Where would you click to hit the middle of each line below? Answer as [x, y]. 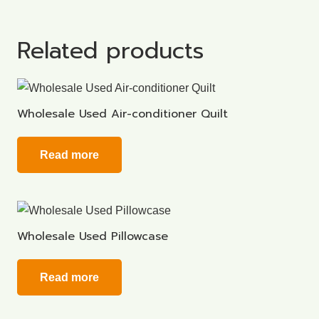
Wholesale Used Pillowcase [93, 236]
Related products [110, 51]
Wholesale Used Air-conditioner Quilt [122, 114]
